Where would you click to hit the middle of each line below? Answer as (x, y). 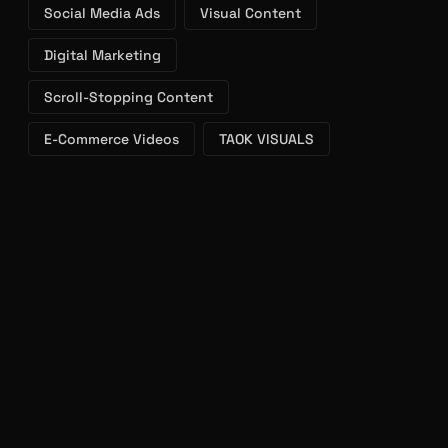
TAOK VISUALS (266, 97)
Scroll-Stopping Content (128, 55)
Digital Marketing (102, 13)
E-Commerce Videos (111, 97)
